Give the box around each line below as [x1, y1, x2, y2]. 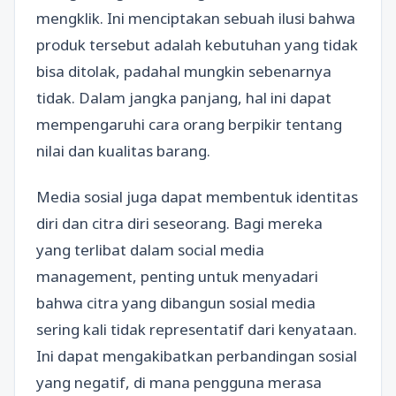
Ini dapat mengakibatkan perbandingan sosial [36, 345, 357, 366]
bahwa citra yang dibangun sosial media [36, 292, 316, 313]
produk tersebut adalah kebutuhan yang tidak [36, 34, 358, 56]
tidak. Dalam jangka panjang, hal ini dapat [36, 88, 331, 109]
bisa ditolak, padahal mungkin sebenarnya [36, 61, 331, 82]
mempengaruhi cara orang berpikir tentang [36, 114, 342, 135]
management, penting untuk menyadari [36, 265, 318, 286]
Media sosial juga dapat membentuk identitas [36, 186, 358, 207]
